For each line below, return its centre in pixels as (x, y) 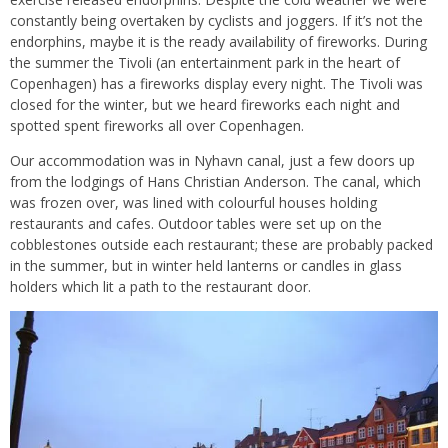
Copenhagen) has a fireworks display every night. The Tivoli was (216, 83)
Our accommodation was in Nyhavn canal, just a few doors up (212, 160)
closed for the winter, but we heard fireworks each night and (205, 104)
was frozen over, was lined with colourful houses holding (193, 202)
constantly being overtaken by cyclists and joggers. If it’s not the (216, 20)
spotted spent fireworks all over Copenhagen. (157, 125)
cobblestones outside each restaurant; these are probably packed (221, 244)
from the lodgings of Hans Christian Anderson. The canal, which (215, 181)
